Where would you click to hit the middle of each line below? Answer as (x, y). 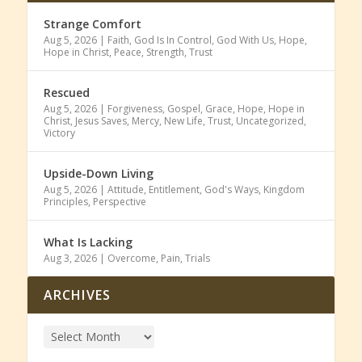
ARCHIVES (77, 295)
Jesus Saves (101, 120)
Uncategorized (269, 120)
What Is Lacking (88, 242)
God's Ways (231, 189)
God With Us (245, 40)
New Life (183, 120)
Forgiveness (135, 108)
